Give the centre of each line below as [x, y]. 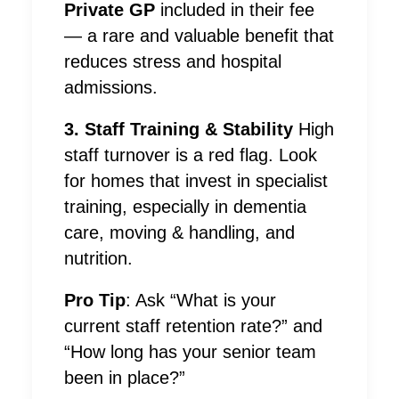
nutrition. [98, 259]
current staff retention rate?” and [193, 326]
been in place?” [125, 378]
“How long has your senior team [190, 352]
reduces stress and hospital [173, 62]
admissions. [111, 88]
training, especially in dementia [185, 207]
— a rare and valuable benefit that [199, 36]
